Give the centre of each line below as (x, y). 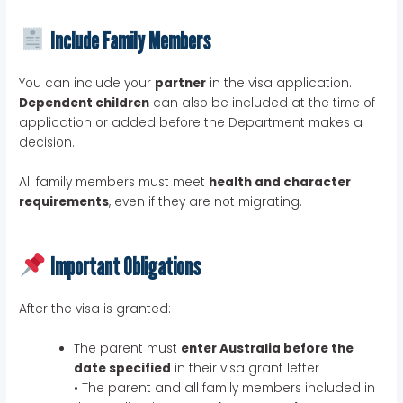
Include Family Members (129, 40)
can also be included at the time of (263, 103)
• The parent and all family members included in (225, 388)
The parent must (128, 348)
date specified (123, 368)
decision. (47, 142)
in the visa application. (279, 83)
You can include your (87, 83)
